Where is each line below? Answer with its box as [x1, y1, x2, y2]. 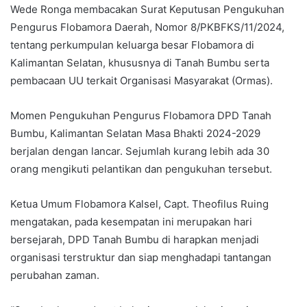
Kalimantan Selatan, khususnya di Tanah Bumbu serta [10, 56, 269, 69]
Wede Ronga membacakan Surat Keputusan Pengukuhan [10, 2, 284, 16]
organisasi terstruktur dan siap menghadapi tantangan [10, 250, 271, 264]
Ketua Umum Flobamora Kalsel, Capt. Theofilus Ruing [10, 197, 269, 210]
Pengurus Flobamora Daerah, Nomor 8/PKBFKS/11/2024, [10, 20, 284, 34]
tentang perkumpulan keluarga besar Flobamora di [10, 38, 254, 51]
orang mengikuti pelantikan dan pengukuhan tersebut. [10, 162, 272, 175]
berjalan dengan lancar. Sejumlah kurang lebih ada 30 [10, 144, 269, 158]
